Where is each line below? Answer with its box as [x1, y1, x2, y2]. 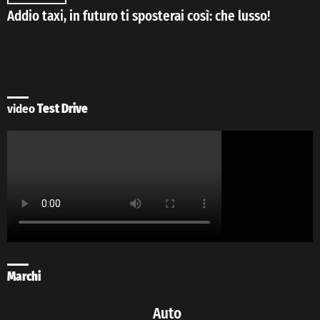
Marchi [7, 269, 41, 284]
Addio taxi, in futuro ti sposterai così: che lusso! [7, 8, 270, 25]
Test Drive [35, 101, 88, 117]
